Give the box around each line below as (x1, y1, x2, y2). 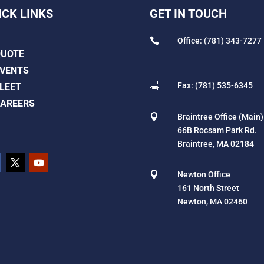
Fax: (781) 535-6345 (177, 80, 253, 90)
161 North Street (177, 183, 239, 193)
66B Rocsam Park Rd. (177, 125, 257, 135)
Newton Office (177, 170, 230, 180)
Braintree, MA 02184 (177, 138, 254, 148)
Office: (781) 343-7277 (177, 36, 262, 46)
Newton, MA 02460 (177, 197, 247, 207)
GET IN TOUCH (149, 6, 227, 21)
